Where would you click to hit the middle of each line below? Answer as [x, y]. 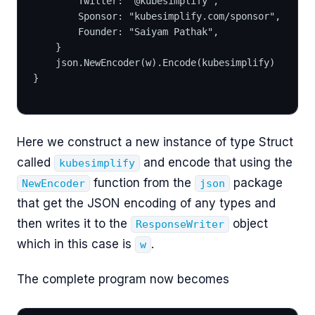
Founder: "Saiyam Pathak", [148, 31]
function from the [143, 183]
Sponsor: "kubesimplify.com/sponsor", [179, 16]
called [36, 163]
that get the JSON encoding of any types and [146, 204]
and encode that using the [217, 163]
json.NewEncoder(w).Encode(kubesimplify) [165, 62]
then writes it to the [74, 224]
